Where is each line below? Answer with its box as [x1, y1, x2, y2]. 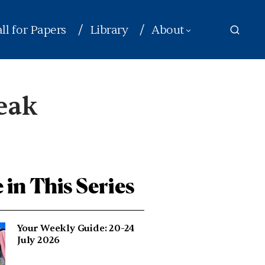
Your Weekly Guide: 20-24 [17, 222, 135, 234]
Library [89, 22, 128, 37]
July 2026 [17, 234, 60, 246]
